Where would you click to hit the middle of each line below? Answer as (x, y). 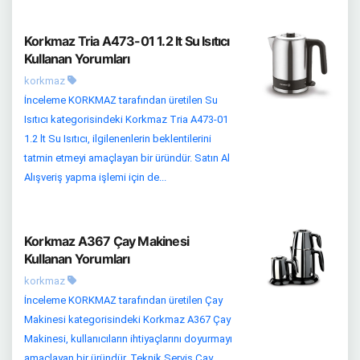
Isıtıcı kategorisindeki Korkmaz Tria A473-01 (126, 119)
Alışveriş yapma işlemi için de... (95, 177)
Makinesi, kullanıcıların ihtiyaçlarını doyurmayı (128, 338)
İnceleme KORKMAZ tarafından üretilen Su (121, 100)
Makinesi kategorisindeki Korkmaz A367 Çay (127, 319)
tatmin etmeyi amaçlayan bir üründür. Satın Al (127, 157)
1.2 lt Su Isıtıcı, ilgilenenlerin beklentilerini (118, 138)
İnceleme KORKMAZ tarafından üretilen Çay (123, 300)
